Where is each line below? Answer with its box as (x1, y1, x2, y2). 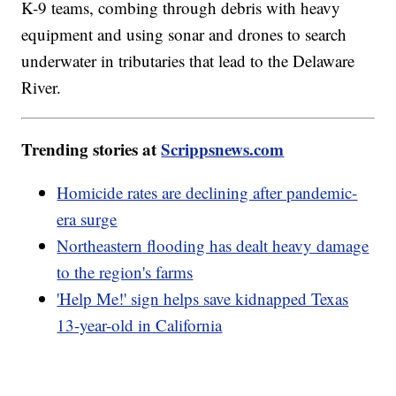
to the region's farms (57, 261, 194, 284)
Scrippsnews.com (161, 137, 285, 162)
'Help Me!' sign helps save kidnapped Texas (57, 287, 349, 310)
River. (21, 76, 62, 99)
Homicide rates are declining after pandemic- (57, 181, 358, 204)
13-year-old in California (57, 314, 223, 337)
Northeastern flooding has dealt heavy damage (57, 234, 369, 257)
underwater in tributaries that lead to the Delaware (21, 49, 355, 72)
